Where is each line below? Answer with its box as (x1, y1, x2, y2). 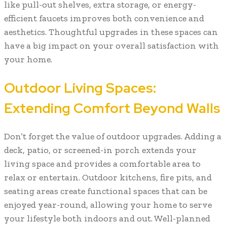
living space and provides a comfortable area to (4, 158, 201, 170)
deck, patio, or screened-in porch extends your (4, 144, 197, 156)
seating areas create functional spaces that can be (4, 185, 207, 197)
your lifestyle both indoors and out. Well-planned (4, 213, 210, 224)
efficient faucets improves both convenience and (4, 13, 204, 24)
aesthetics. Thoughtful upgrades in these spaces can (4, 26, 218, 38)
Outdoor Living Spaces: (4, 79, 156, 97)
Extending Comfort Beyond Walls (4, 99, 220, 117)
